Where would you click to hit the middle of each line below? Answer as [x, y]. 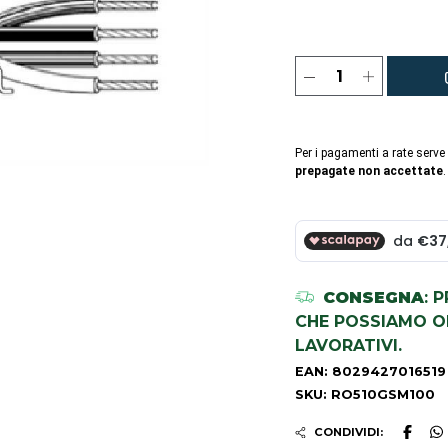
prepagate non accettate [369, 171]
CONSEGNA [374, 298]
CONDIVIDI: [349, 432]
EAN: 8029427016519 [370, 372]
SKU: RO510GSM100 [365, 395]
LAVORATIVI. [348, 346]
